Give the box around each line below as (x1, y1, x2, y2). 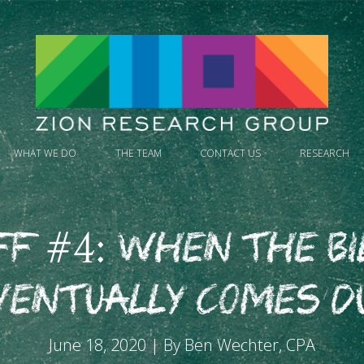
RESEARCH (299, 146, 349, 160)
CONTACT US (200, 146, 262, 160)
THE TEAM (115, 146, 162, 160)
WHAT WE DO (14, 146, 77, 160)
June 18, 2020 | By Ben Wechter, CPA (49, 334, 315, 356)
